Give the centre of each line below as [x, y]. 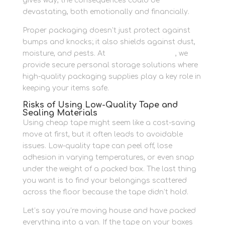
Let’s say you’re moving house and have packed [109, 211]
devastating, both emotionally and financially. [106, 12]
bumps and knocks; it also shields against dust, [109, 42]
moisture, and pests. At [64, 54]
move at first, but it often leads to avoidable [102, 135]
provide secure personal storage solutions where [110, 65]
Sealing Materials [60, 113]
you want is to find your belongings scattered [104, 181]
